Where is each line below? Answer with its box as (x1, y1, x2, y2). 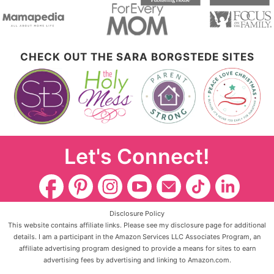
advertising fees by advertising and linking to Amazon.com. (43, 255, 231, 264)
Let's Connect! (64, 144, 210, 169)
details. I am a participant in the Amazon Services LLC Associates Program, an (13, 232, 261, 241)
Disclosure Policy (109, 209, 165, 218)
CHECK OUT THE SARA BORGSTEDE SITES (20, 50, 254, 63)
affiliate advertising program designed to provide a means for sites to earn (18, 243, 256, 253)
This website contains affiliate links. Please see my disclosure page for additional (8, 220, 266, 229)
